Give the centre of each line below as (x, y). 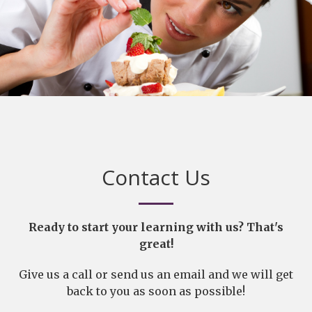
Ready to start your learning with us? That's (156, 227)
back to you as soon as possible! (156, 291)
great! (156, 244)
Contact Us (156, 178)
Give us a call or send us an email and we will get (156, 275)
